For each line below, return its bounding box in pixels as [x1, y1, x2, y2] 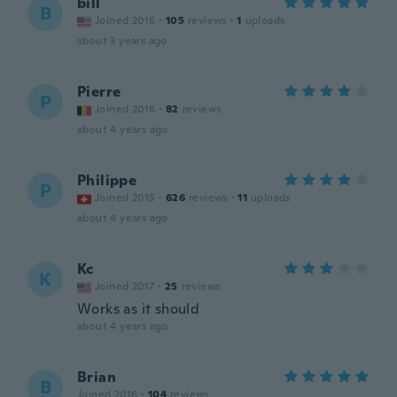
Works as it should [77, 300, 200, 318]
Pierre [77, 82, 121, 101]
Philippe [77, 171, 137, 190]
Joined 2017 [95, 279, 155, 293]
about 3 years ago [77, 34, 167, 48]
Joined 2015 [95, 191, 156, 205]
